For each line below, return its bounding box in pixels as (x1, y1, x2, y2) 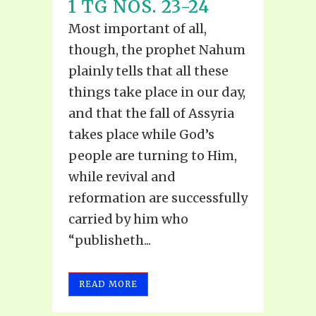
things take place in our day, (68, 83, 245, 100)
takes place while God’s (68, 126, 214, 142)
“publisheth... (68, 231, 151, 248)
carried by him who (68, 210, 188, 227)
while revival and (68, 168, 176, 185)
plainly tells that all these (68, 62, 229, 79)
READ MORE (79, 278, 138, 289)
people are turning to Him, (68, 147, 237, 164)
